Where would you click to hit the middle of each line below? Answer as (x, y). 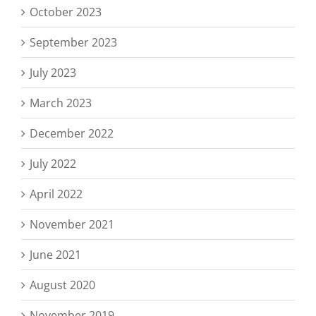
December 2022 (72, 133)
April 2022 (56, 194)
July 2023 (53, 72)
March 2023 (61, 103)
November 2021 (72, 224)
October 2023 (66, 12)
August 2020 (62, 285)
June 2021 (55, 254)
